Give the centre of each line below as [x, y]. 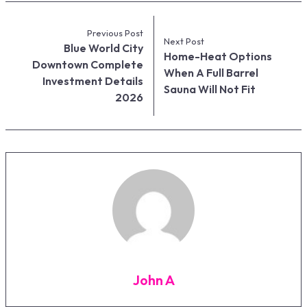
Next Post [184, 41]
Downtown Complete [87, 64]
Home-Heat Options [218, 56]
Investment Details [93, 81]
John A [153, 280]
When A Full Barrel [211, 72]
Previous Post [115, 33]
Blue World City [103, 48]
